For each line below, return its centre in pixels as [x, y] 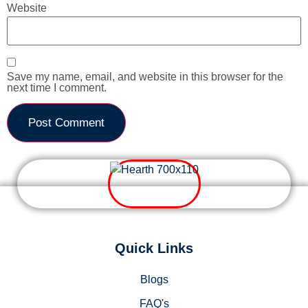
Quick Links [154, 248]
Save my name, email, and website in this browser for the [145, 76]
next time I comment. [57, 87]
